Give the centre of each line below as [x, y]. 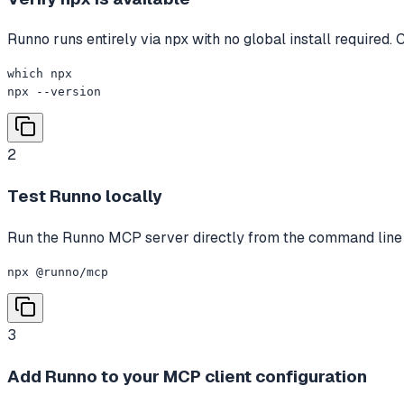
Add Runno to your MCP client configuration [187, 376]
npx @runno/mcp [58, 271]
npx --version [54, 92]
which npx [40, 74]
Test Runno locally [85, 197]
